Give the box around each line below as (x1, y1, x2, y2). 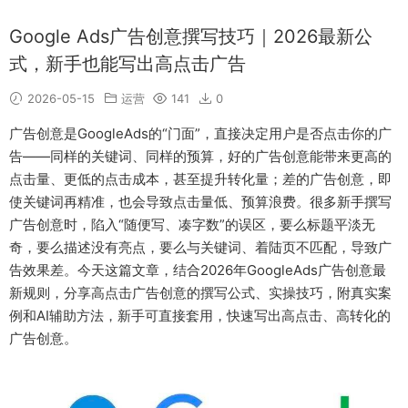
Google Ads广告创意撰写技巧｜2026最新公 (9, 25, 372, 47)
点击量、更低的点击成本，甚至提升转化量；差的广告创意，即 (9, 170, 392, 188)
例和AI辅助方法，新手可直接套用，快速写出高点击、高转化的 (9, 307, 391, 324)
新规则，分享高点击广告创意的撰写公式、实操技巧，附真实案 (9, 284, 392, 301)
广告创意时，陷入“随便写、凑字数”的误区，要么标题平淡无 (9, 216, 375, 233)
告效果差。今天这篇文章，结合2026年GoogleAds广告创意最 (9, 261, 386, 279)
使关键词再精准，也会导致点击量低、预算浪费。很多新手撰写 (9, 193, 392, 210)
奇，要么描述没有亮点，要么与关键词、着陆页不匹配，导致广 (9, 239, 392, 256)
